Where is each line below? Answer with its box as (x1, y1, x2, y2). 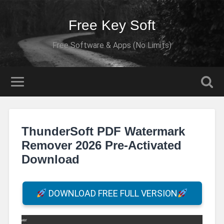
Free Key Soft (68, 17, 155, 33)
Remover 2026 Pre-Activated (21, 138, 181, 152)
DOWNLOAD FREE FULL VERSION (46, 188, 177, 199)
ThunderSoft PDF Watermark (21, 124, 185, 138)
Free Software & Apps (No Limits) (52, 40, 171, 50)
